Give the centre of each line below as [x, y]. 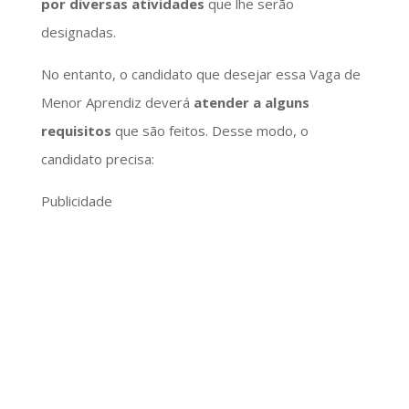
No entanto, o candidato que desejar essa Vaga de [200, 73]
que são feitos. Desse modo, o [210, 130]
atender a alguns [251, 102]
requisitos [76, 130]
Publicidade [76, 200]
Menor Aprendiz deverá [117, 102]
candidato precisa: [97, 158]
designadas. [78, 31]
